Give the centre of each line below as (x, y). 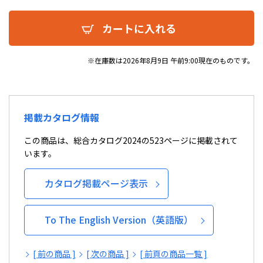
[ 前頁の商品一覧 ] (173, 254)
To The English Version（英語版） (119, 220)
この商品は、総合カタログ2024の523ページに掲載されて (131, 140)
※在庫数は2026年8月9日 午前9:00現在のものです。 (171, 60)
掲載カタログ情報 (62, 117)
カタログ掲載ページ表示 (96, 183)
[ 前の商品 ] (54, 254)
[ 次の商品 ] (108, 254)
